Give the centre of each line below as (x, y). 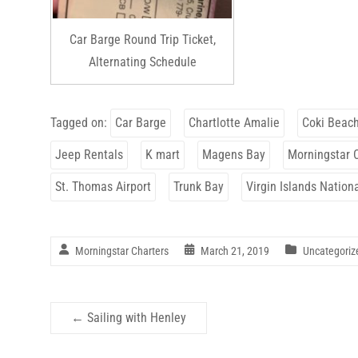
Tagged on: (80, 122)
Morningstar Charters (122, 251)
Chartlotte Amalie (234, 122)
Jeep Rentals (89, 154)
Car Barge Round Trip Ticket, (142, 40)
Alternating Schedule (142, 62)
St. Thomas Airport (103, 186)
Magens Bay (234, 154)
